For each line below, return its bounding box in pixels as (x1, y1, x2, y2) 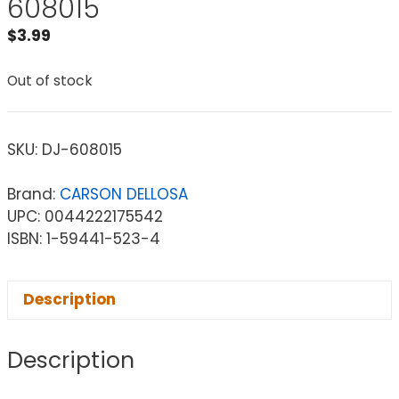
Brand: (7, 183, 60, 205)
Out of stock (7, 70, 93, 90)
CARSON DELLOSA (60, 183, 188, 205)
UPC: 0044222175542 (7, 205, 163, 227)
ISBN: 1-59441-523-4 (7, 227, 160, 249)
